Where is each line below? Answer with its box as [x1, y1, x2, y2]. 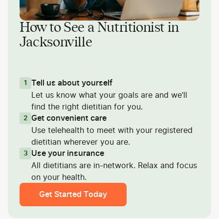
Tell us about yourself [31, 79, 112, 88]
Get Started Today [39, 191, 107, 199]
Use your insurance [31, 150, 104, 158]
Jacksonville [20, 36, 92, 50]
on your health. [31, 172, 87, 182]
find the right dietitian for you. [31, 102, 143, 112]
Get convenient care [31, 114, 107, 123]
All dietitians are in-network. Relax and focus [31, 160, 197, 171]
